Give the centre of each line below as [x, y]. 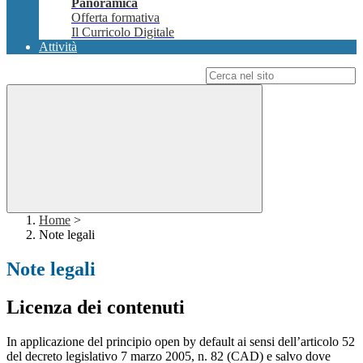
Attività [58, 47]
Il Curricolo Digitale [123, 32]
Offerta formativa [115, 18]
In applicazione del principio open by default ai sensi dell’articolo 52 [181, 342]
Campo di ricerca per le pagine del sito [105, 75]
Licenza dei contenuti [96, 307]
